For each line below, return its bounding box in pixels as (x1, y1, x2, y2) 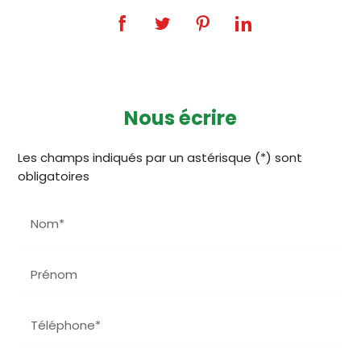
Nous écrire (124, 104, 237, 131)
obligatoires (17, 167, 89, 185)
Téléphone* (30, 316, 101, 334)
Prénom (30, 265, 77, 283)
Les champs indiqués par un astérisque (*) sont (17, 148, 302, 166)
